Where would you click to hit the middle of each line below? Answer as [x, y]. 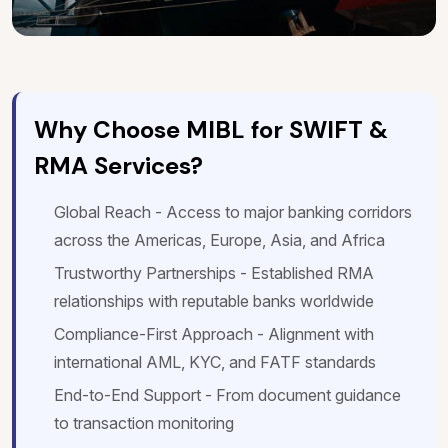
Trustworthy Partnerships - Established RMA [214, 273]
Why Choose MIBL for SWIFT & [211, 130]
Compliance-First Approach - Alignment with [214, 334]
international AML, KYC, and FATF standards [215, 362]
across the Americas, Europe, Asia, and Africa [219, 240]
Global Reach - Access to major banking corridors [233, 212]
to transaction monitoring [144, 423]
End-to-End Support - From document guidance [227, 395]
